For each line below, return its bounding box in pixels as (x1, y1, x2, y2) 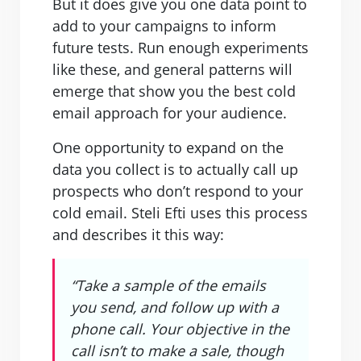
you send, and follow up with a (71, 297, 279, 317)
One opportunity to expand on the (52, 138, 284, 157)
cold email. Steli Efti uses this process (52, 203, 308, 222)
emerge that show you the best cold (52, 81, 296, 101)
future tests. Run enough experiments (52, 38, 309, 57)
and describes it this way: (52, 225, 224, 244)
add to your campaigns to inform (52, 16, 276, 35)
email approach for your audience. (52, 103, 287, 122)
